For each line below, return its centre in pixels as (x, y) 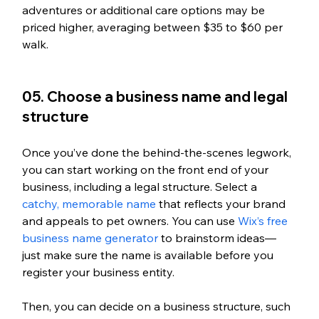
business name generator (90, 237)
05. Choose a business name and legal (156, 96)
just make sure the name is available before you (149, 255)
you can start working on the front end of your (146, 169)
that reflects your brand (222, 203)
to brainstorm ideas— (217, 237)
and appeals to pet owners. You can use (130, 220)
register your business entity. (99, 272)
